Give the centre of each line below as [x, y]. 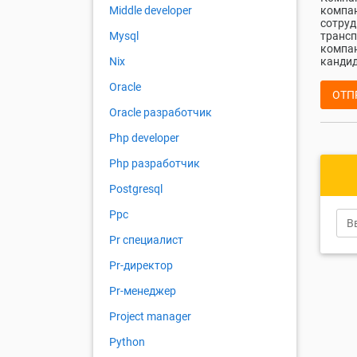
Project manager [150, 317]
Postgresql [136, 189]
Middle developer [151, 11]
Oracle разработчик [161, 113]
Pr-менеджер [143, 291]
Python [127, 342]
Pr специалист [146, 240]
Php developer [144, 138]
